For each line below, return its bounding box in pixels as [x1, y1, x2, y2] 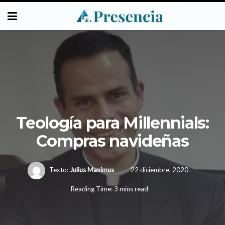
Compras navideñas [36, 131, 189, 151]
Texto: [49, 165, 68, 174]
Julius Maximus [69, 165, 114, 174]
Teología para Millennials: [16, 113, 209, 133]
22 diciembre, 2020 [130, 165, 188, 174]
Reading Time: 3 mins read [70, 185, 148, 193]
